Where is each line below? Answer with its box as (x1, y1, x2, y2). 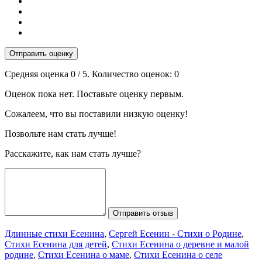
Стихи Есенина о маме (38, 249, 129, 260)
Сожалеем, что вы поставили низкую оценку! (5, 108, 188, 119)
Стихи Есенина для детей (5, 239, 107, 249)
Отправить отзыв (113, 208, 173, 218)
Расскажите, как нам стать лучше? (5, 148, 141, 158)
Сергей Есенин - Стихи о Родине (109, 228, 242, 239)
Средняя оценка (5, 68, 71, 79)
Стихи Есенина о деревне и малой (112, 239, 249, 249)
